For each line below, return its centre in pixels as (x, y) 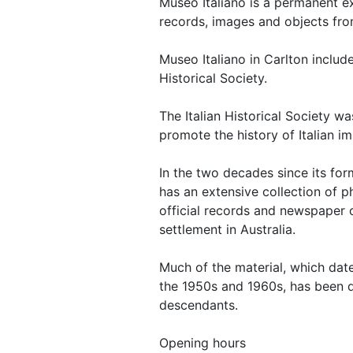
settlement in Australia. (227, 230)
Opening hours (203, 343)
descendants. (199, 305)
